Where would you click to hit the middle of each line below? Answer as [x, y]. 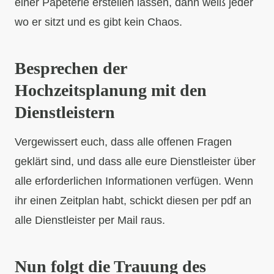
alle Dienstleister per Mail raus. [90, 220]
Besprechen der [71, 68]
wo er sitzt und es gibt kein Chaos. [98, 22]
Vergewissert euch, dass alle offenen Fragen [123, 142]
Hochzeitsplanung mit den [111, 90]
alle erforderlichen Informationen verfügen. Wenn [134, 181]
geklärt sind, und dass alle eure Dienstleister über [135, 161]
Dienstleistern [65, 112]
